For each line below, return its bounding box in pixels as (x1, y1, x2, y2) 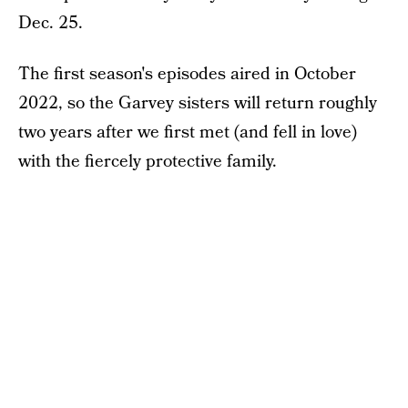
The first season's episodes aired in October (18, 62, 356, 87)
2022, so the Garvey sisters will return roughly (18, 91, 377, 116)
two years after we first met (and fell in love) (18, 120, 357, 145)
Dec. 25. (18, 11, 83, 36)
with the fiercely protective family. (18, 149, 277, 174)
